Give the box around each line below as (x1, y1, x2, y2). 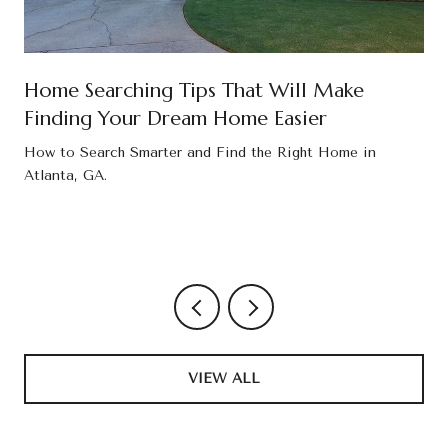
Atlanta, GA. (24, 166, 107, 184)
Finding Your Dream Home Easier (24, 105, 327, 131)
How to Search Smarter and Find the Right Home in (24, 143, 376, 161)
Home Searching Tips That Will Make (24, 77, 364, 103)
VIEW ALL (188, 369, 260, 387)
